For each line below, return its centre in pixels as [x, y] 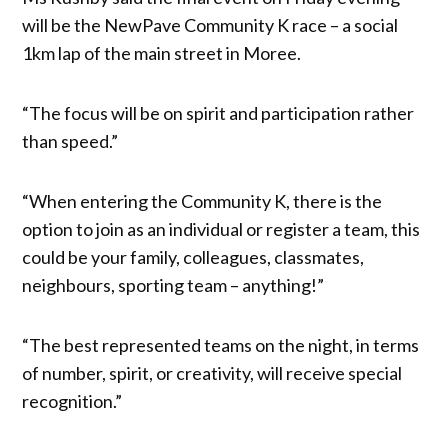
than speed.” [70, 140]
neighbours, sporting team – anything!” [173, 284]
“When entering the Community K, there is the [202, 200]
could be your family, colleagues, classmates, [193, 256]
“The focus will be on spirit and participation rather [218, 112]
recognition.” [72, 400]
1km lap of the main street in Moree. [162, 52]
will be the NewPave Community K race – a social [210, 24]
